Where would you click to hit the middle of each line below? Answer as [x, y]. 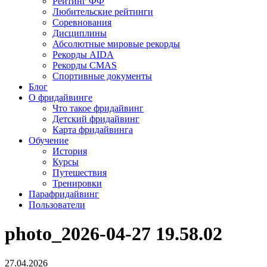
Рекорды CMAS [85, 65]
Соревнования [82, 22]
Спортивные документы [102, 76]
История [70, 151]
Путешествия [80, 173]
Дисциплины [80, 33]
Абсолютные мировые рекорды [116, 44]
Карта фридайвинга [93, 130]
